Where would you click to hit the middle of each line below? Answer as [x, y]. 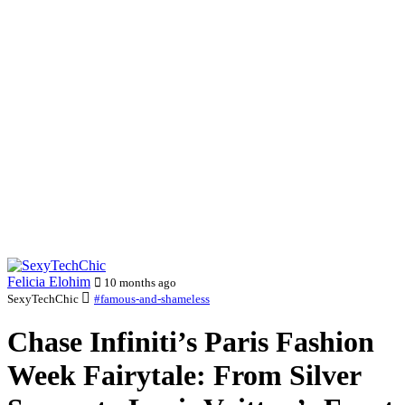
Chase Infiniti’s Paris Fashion [191, 342]
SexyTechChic [44, 299]
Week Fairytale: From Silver [184, 376]
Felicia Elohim [49, 282]
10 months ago [139, 283]
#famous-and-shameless [152, 299]
